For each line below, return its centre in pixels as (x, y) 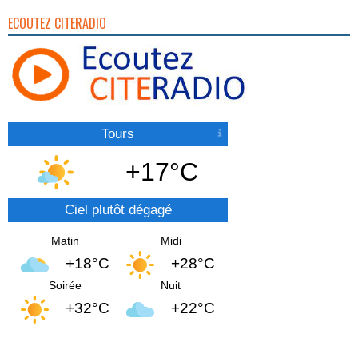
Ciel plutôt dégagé (118, 209)
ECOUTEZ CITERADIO (57, 23)
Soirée (65, 285)
